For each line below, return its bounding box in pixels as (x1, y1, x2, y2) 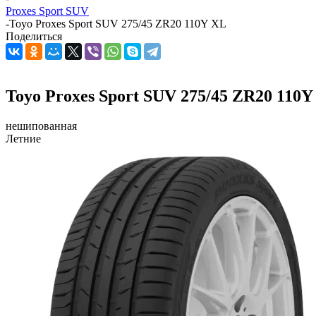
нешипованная (6, 119, 77, 132)
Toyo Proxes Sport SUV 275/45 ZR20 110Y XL (9, 18, 226, 30)
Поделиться (6, 30, 62, 42)
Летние (6, 132, 41, 145)
